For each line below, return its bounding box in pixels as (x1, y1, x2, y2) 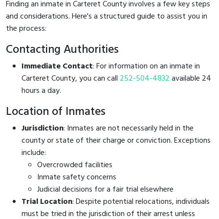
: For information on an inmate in (93, 60, 200, 73)
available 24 (170, 72, 211, 85)
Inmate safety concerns (37, 171, 116, 184)
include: (22, 146, 46, 159)
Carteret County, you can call (22, 72, 120, 85)
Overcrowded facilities (37, 158, 112, 172)
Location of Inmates (6, 102, 106, 121)
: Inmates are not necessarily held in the (64, 122, 194, 135)
